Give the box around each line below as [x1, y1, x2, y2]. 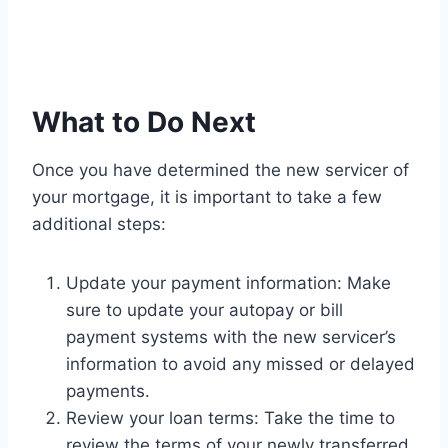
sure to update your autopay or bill [66, 300, 343, 321]
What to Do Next [32, 105, 256, 140]
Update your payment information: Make [66, 273, 391, 294]
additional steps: [32, 214, 166, 235]
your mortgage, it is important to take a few [32, 187, 382, 208]
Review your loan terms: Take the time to [66, 408, 395, 429]
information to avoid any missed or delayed [66, 354, 415, 375]
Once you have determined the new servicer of [32, 160, 409, 181]
